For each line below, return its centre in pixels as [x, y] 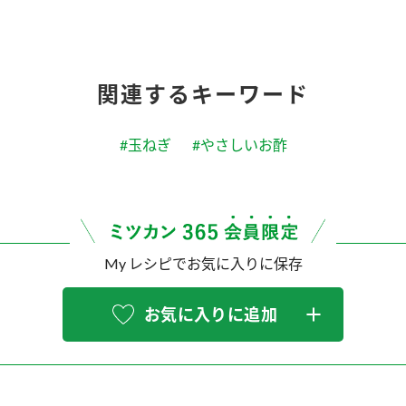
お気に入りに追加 [211, 315]
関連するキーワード [203, 93]
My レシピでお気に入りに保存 [203, 264]
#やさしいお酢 [239, 144]
